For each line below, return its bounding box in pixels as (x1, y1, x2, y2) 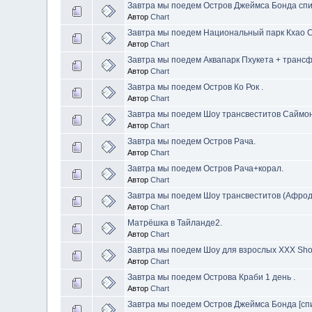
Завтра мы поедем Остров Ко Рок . (127, 82, 264, 92)
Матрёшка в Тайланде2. (127, 218, 223, 228)
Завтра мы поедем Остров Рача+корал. (127, 164, 284, 173)
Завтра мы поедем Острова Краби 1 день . (127, 272, 296, 282)
